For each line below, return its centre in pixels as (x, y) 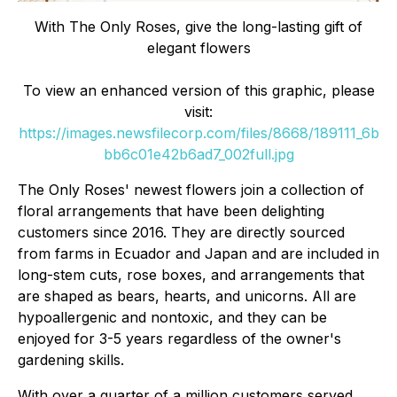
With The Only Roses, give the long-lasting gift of (198, 27)
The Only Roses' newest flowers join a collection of (191, 190)
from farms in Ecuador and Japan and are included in (198, 253)
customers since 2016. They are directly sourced (181, 232)
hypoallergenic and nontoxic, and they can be (172, 317)
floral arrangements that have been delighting (171, 211)
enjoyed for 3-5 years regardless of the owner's (179, 339)
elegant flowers (198, 48)
